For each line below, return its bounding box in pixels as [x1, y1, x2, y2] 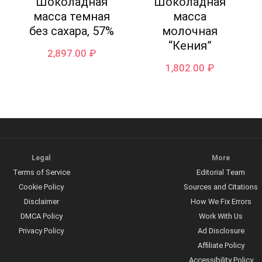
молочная [162, 24, 218, 39]
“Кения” [168, 39, 212, 53]
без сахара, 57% [29, 24, 115, 39]
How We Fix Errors [190, 197, 251, 206]
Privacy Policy [19, 226, 64, 236]
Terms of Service [12, 168, 70, 177]
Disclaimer [23, 197, 59, 206]
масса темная [33, 9, 111, 24]
